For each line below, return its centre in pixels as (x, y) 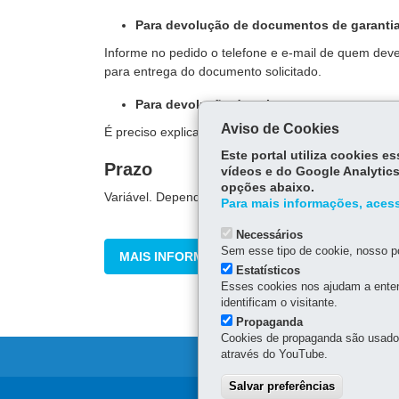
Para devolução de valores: (218, 104)
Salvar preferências (281, 386)
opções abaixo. (267, 187)
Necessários (269, 235)
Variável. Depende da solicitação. (198, 197)
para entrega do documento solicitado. (213, 71)
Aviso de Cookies (280, 129)
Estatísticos (268, 270)
